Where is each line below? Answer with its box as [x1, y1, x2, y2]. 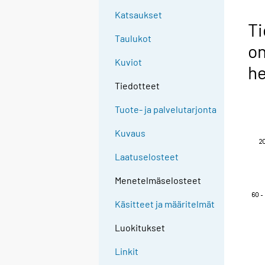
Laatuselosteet [115, 151, 179, 163]
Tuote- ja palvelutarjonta [115, 104, 217, 115]
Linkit [115, 245, 139, 257]
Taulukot [115, 33, 152, 44]
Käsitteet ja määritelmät [115, 198, 215, 210]
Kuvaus [115, 127, 146, 139]
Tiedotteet [115, 80, 160, 92]
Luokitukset [115, 222, 166, 234]
